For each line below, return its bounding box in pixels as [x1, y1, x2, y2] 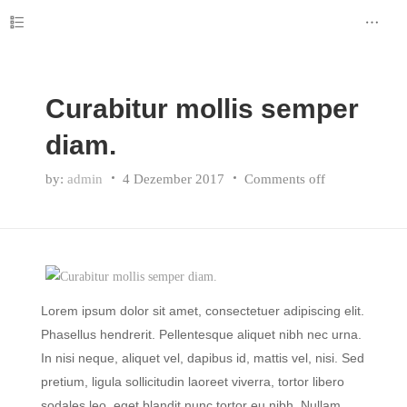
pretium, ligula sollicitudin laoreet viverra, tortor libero [41, 374, 344, 389]
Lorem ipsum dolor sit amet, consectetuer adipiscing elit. [41, 303, 364, 318]
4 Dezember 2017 [123, 172, 224, 186]
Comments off [244, 172, 325, 186]
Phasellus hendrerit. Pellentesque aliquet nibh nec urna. [41, 327, 362, 342]
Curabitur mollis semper [45, 94, 359, 124]
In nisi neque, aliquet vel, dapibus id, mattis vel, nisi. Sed [41, 351, 364, 365]
